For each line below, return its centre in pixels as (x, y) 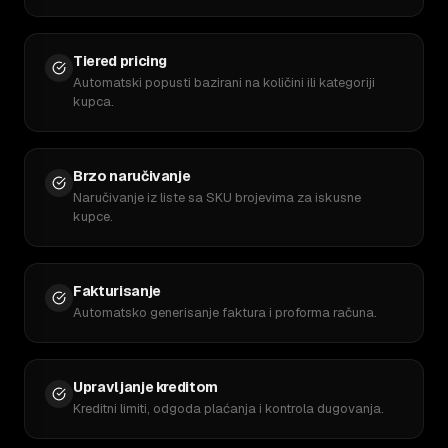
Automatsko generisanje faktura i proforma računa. (225, 312)
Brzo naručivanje (132, 176)
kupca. (93, 101)
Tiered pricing (120, 61)
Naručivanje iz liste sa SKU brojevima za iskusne (217, 197)
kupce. (93, 216)
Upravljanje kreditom (145, 387)
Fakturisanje (117, 291)
